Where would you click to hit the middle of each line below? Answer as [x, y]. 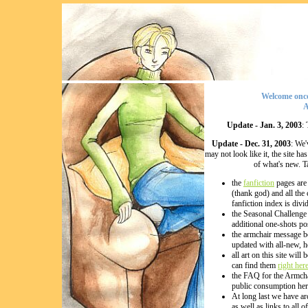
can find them [255, 265]
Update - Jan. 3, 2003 [264, 125]
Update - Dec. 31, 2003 [251, 144]
